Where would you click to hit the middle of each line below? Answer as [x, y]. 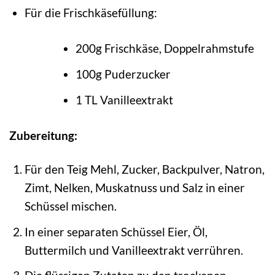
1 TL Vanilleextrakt [124, 99]
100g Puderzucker [123, 74]
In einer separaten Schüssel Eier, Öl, [116, 231]
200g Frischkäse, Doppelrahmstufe [165, 48]
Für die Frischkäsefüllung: [91, 12]
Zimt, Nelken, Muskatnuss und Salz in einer [134, 188]
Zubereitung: [43, 136]
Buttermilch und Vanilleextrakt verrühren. [134, 250]
